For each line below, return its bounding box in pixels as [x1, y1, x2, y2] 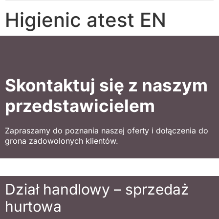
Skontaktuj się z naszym [5, 74, 208, 95]
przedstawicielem [5, 95, 155, 116]
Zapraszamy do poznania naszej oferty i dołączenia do [5, 125, 208, 135]
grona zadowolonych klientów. [5, 135, 118, 146]
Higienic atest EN [5, 7, 166, 32]
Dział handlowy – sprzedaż [5, 180, 189, 198]
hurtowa [5, 197, 62, 215]
